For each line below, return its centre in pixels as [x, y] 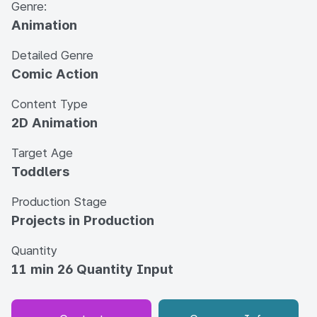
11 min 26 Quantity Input [92, 269]
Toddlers [40, 172]
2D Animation [54, 123]
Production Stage [59, 202]
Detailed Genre [52, 55]
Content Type [50, 104]
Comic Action [55, 74]
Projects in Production [83, 220]
